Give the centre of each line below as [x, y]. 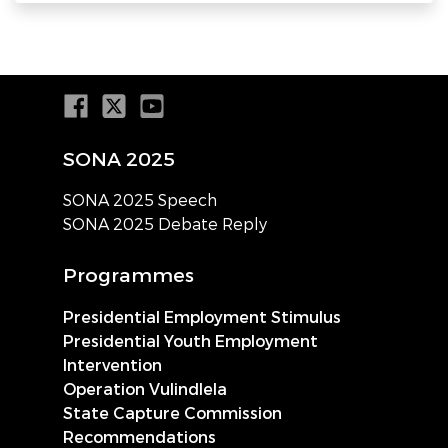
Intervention [112, 364]
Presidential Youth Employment [190, 340]
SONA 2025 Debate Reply [165, 224]
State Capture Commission [172, 412]
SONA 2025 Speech [140, 200]
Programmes [128, 274]
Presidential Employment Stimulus [202, 316]
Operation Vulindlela [145, 388]
